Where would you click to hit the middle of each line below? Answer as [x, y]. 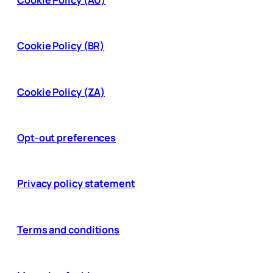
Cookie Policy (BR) [61, 46]
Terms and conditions [68, 229]
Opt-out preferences [67, 137]
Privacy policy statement [76, 184]
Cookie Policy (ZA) [61, 92]
